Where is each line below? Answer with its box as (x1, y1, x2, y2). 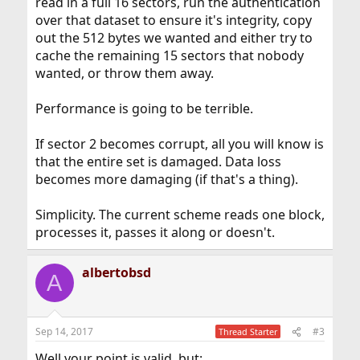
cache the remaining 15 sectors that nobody (35, 47, 304, 64)
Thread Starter (219, 325, 278, 337)
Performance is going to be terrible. (35, 100, 253, 117)
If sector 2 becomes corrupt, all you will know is (35, 135, 324, 153)
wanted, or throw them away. (35, 64, 214, 82)
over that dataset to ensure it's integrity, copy (35, 11, 312, 29)
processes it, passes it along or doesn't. (35, 223, 275, 241)
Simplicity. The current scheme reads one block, (35, 206, 325, 223)
